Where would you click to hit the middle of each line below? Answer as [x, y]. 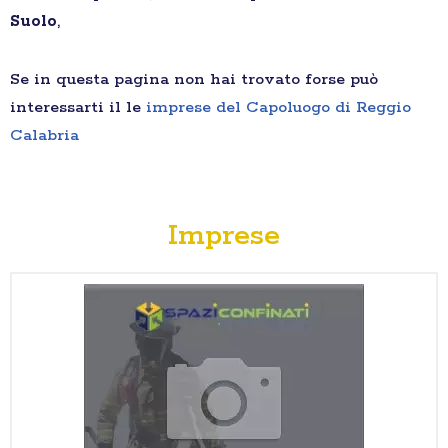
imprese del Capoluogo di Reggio [278, 108]
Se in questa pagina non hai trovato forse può [194, 80]
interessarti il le [78, 108]
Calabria [44, 136]
